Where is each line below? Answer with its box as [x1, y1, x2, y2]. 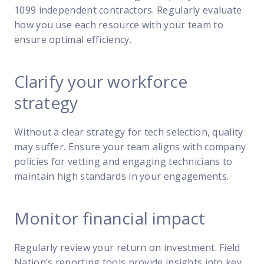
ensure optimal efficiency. [14, 32, 131, 46]
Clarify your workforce [14, 70, 188, 93]
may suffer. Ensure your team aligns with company [14, 140, 246, 153]
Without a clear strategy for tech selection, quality [14, 125, 243, 138]
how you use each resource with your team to [14, 18, 223, 31]
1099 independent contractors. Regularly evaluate [14, 3, 242, 16]
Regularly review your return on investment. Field [14, 240, 240, 254]
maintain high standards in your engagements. [14, 169, 229, 183]
